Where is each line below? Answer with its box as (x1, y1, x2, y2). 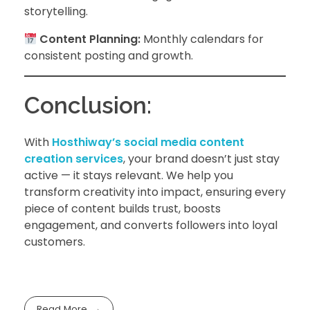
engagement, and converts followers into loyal (24, 217, 277, 234)
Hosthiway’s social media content (52, 134, 244, 151)
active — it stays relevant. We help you (24, 167, 233, 184)
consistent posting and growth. (24, 48, 193, 64)
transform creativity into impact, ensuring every (24, 184, 286, 201)
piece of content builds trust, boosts (24, 201, 221, 217)
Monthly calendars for (140, 31, 264, 48)
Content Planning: (39, 31, 141, 48)
